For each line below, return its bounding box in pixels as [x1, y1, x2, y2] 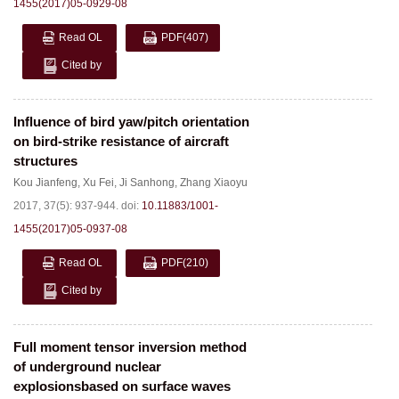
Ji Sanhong [119, 176, 175, 189]
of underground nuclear [13, 359, 161, 374]
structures [13, 153, 77, 168]
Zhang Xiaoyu [180, 176, 248, 189]
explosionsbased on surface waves [13, 379, 231, 394]
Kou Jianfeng [13, 176, 77, 189]
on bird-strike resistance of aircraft [13, 134, 229, 149]
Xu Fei [83, 176, 114, 189]
